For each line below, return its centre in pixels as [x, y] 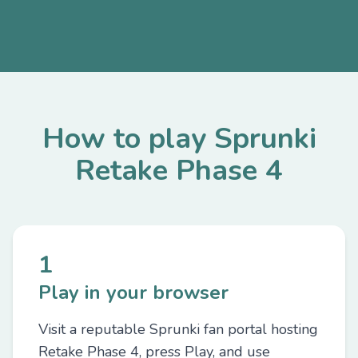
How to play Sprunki [179, 139]
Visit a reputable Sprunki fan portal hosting [178, 329]
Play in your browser [133, 292]
